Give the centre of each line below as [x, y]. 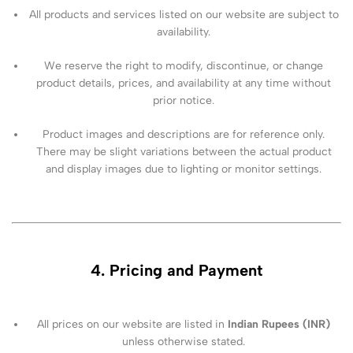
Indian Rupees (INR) [279, 325]
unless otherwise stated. [184, 342]
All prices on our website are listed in [133, 325]
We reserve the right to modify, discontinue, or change [184, 66]
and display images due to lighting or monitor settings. [184, 169]
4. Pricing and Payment [176, 270]
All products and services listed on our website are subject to [184, 15]
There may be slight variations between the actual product [184, 152]
